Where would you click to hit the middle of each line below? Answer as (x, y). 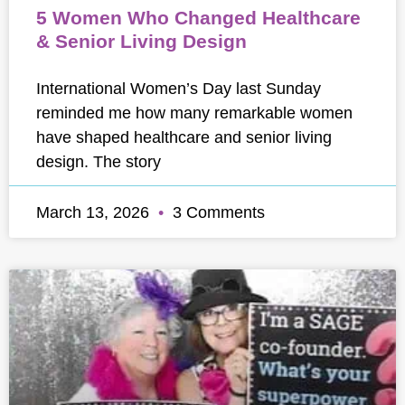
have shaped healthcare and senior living (184, 137)
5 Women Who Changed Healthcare (198, 18)
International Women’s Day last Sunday (179, 88)
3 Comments (217, 212)
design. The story (99, 161)
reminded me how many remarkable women (194, 113)
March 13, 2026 (95, 212)
